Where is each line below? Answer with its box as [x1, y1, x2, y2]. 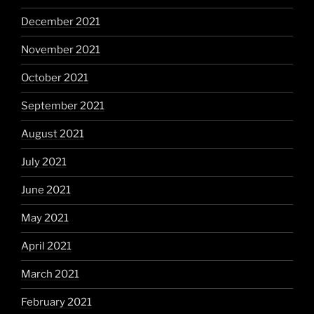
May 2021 [21, 212, 69, 225]
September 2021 [21, 100, 104, 113]
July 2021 [21, 156, 67, 169]
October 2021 [21, 71, 88, 85]
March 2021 [21, 268, 79, 281]
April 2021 [21, 240, 71, 253]
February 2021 [21, 296, 92, 309]
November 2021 [21, 43, 100, 57]
